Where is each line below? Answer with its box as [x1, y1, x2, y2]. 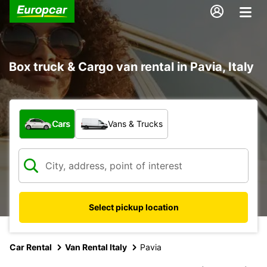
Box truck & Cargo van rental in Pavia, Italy [9, 59, 254, 74]
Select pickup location [88, 201, 179, 212]
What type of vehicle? [18, 108, 120, 121]
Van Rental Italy [65, 241, 127, 252]
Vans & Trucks [108, 118, 163, 129]
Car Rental [10, 241, 52, 252]
